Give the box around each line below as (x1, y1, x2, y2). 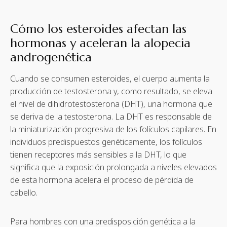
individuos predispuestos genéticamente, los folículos (10, 136, 202, 147)
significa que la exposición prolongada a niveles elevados (10, 161, 217, 173)
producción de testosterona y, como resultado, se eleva (10, 85, 212, 97)
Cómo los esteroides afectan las (10, 21, 186, 36)
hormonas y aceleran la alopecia (10, 35, 191, 51)
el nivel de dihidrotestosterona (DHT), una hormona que (10, 98, 212, 109)
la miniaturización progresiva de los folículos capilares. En (10, 123, 216, 135)
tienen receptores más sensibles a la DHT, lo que (10, 148, 186, 160)
